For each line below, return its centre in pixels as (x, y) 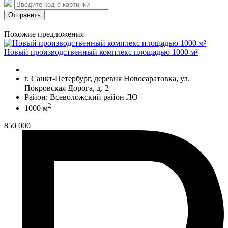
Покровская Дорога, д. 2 (67, 88)
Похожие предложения (44, 34)
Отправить (24, 15)
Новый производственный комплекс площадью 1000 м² (101, 52)
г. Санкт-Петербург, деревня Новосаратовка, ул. (107, 78)
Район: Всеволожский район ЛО (81, 97)
